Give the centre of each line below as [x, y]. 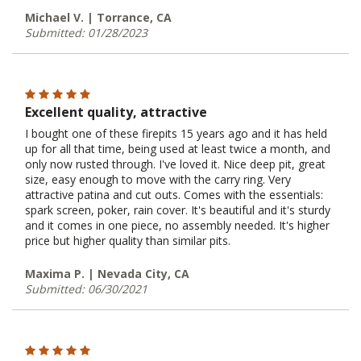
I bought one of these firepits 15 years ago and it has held [176, 133]
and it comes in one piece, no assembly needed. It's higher [177, 225]
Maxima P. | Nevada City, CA [107, 273]
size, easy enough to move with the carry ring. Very [158, 179]
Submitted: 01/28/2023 [86, 32]
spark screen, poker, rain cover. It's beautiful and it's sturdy [178, 210]
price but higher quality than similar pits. [128, 240]
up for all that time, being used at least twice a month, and [178, 148]
